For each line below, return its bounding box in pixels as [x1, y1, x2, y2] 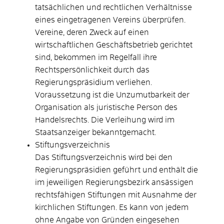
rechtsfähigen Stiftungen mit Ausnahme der [35, 190, 196, 199]
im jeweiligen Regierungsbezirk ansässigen [35, 178, 193, 186]
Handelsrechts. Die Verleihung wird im [35, 115, 174, 124]
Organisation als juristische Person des [35, 103, 177, 111]
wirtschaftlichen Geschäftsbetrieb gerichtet [35, 40, 192, 49]
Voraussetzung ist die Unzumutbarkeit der [35, 90, 189, 99]
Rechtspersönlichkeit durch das [35, 65, 149, 74]
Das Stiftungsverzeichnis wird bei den [35, 153, 172, 161]
